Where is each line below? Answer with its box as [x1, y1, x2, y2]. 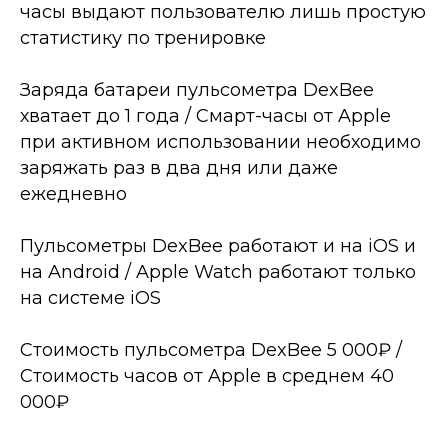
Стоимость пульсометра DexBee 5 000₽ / [20, 339, 402, 361]
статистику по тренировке [20, 27, 266, 49]
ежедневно [20, 183, 127, 205]
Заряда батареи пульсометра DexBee [20, 79, 374, 101]
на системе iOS [20, 287, 161, 309]
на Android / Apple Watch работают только [20, 261, 416, 283]
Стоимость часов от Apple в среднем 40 [20, 365, 394, 387]
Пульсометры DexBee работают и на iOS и [20, 235, 416, 257]
